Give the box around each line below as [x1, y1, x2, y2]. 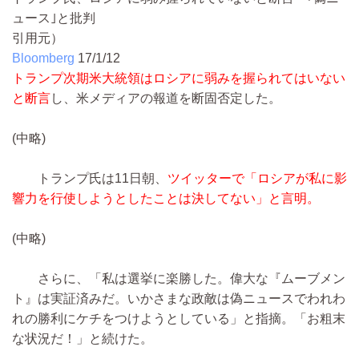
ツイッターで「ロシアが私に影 [167, 171, 347, 186]
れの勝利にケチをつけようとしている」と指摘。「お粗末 [12, 312, 345, 326]
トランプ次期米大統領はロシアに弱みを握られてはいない [12, 71, 345, 86]
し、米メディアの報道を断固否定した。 [50, 91, 281, 106]
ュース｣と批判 [12, 11, 95, 26]
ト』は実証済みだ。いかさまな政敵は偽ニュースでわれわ [12, 292, 345, 306]
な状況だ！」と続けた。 [12, 332, 153, 346]
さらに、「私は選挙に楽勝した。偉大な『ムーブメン [12, 272, 345, 286]
